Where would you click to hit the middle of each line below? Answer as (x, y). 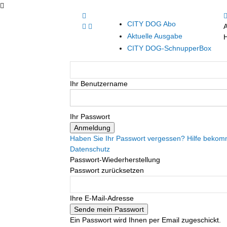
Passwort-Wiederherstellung (115, 160)
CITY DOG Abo (152, 24)
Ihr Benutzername (99, 84)
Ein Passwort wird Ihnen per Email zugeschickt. (145, 220)
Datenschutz (90, 149)
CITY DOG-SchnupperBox (169, 48)
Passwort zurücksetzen (107, 170)
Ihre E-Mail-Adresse (102, 198)
